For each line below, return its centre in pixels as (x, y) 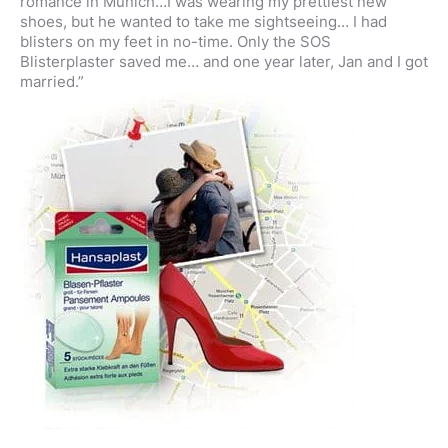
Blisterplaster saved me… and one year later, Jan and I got (224, 61)
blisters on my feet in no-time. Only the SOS (175, 41)
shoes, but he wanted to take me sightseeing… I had (203, 21)
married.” (52, 81)
